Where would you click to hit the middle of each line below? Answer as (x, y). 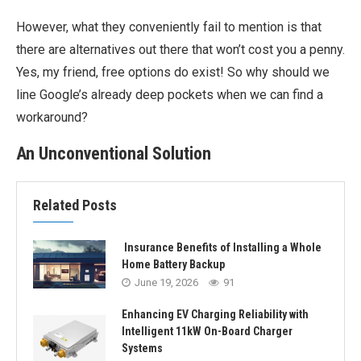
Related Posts (75, 205)
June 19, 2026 (166, 282)
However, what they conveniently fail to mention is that (169, 27)
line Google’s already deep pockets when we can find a (170, 95)
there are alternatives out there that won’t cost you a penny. (180, 50)
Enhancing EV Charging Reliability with (215, 314)
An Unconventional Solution (114, 154)
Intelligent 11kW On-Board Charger (207, 331)
